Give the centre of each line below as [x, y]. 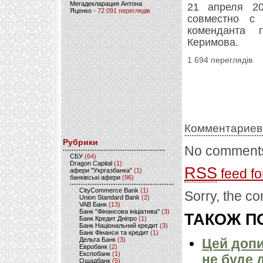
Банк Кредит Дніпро [108, 218]
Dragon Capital [91, 163]
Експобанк [95, 254]
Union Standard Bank [109, 197]
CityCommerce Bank [109, 190]
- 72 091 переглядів [121, 11]
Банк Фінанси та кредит [114, 232]
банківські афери [95, 177]
